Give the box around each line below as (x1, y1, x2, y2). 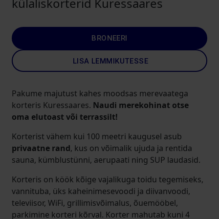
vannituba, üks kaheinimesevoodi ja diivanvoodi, (12, 186, 190, 197)
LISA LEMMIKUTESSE (72, 57, 149, 66)
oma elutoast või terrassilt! (12, 111, 118, 122)
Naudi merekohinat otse (93, 100, 189, 110)
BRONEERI (91, 34, 128, 43)
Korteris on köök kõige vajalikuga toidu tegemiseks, (12, 174, 203, 185)
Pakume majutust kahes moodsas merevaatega (12, 88, 188, 99)
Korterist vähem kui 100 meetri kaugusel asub (12, 131, 182, 142)
